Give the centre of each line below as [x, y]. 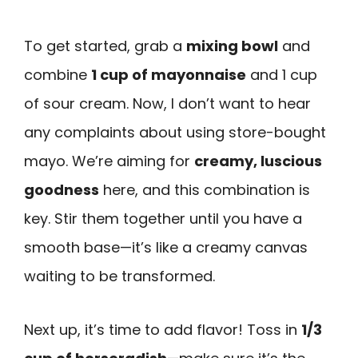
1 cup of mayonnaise [169, 75]
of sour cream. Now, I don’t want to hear [167, 104]
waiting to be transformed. [119, 276]
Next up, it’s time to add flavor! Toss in [163, 329]
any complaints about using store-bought [175, 133]
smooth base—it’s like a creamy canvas [166, 248]
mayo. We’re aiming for [109, 161]
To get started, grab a [105, 46]
